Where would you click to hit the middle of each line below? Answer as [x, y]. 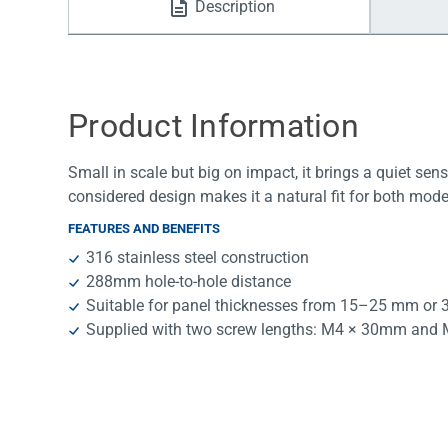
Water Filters [140, 29]
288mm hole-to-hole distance [189, 282]
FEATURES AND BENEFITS [144, 229]
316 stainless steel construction [198, 258]
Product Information [213, 126]
